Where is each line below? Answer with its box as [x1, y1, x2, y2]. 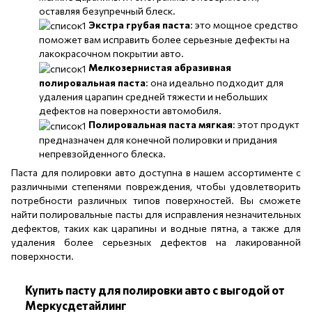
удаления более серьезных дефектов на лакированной [11, 235, 301, 248]
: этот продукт [233, 118, 299, 130]
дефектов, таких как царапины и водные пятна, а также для [11, 221, 301, 234]
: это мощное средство [190, 18, 298, 31]
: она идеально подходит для [146, 76, 283, 88]
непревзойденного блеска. [39, 147, 166, 159]
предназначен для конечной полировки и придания [39, 133, 277, 146]
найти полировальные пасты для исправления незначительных [11, 208, 301, 220]
